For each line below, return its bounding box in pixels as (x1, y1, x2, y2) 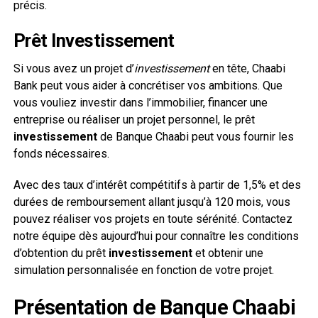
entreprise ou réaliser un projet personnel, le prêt (13, 112, 255, 126)
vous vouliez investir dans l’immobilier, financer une (13, 95, 268, 109)
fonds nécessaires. (13, 146, 109, 160)
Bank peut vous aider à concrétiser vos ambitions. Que (13, 78, 283, 92)
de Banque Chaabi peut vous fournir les (97, 129, 294, 143)
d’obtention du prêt (13, 246, 109, 260)
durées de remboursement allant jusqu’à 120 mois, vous (13, 194, 290, 209)
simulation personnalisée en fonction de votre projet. (13, 263, 274, 277)
